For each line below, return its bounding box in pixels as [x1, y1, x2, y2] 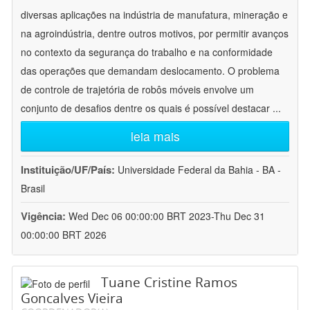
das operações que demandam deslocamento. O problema [21, 64, 280, 78]
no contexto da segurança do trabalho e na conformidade [21, 45, 273, 60]
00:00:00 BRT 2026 [21, 228, 107, 242]
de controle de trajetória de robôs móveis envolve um [21, 82, 254, 97]
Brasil [21, 181, 45, 196]
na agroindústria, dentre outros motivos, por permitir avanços [21, 26, 289, 41]
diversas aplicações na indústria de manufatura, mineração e [21, 8, 288, 22]
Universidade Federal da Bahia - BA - [118, 163, 281, 177]
